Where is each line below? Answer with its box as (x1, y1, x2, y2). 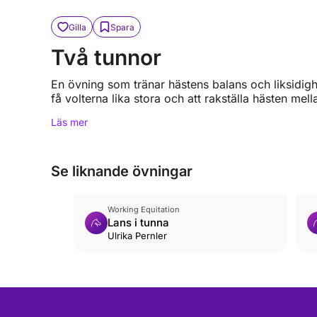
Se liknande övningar (51, 163, 192, 180)
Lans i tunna (108, 216, 169, 229)
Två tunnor (51, 45, 161, 70)
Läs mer (51, 116, 88, 128)
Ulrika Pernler (108, 230, 167, 241)
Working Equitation (108, 204, 180, 214)
